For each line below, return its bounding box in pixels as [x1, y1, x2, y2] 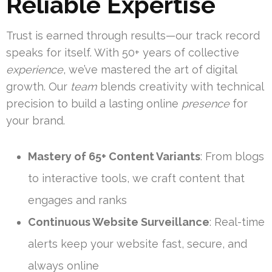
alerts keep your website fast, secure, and [28, 237, 247, 251]
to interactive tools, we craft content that [28, 172, 245, 185]
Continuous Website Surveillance [28, 216, 209, 229]
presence [182, 97, 229, 110]
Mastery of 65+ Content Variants [28, 150, 200, 163]
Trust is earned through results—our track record [6, 29, 260, 42]
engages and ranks [28, 194, 127, 207]
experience [6, 63, 63, 76]
